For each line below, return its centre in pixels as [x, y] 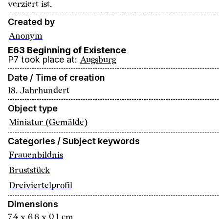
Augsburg [98, 60]
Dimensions [33, 204]
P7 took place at [41, 59]
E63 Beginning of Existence [67, 50]
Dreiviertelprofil [41, 186]
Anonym [26, 36]
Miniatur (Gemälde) [48, 122]
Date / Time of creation [56, 77]
